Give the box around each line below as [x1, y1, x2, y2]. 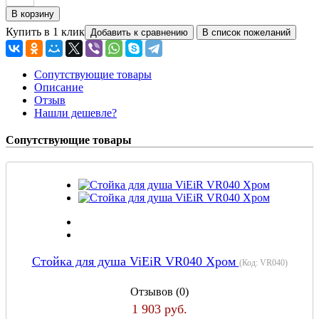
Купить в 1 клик [6, 25, 85, 38]
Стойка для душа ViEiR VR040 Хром [31, 253, 239, 268]
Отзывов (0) [130, 285, 189, 298]
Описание [34, 80, 83, 93]
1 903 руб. [132, 301, 187, 316]
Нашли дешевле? [34, 106, 117, 119]
